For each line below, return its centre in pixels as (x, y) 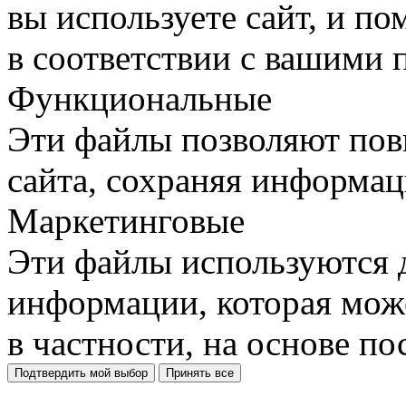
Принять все (200, 373)
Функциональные (140, 98)
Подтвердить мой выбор (81, 373)
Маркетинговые (126, 221)
